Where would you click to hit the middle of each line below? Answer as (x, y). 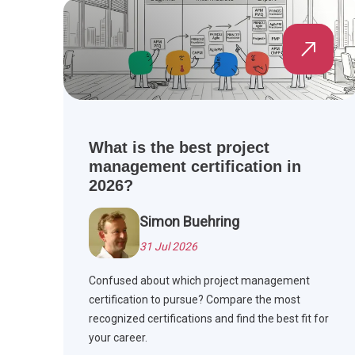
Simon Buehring (189, 222)
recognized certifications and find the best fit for (209, 319)
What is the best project (179, 148)
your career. (118, 338)
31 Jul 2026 (168, 247)
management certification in (195, 167)
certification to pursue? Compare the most (195, 300)
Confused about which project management (199, 281)
